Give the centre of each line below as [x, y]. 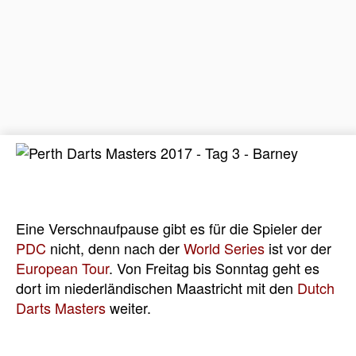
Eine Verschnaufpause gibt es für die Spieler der [169, 228]
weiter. [128, 308]
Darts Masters [61, 308]
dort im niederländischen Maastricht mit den [157, 288]
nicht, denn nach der [115, 248]
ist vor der [298, 248]
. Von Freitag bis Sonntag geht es [214, 268]
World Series [224, 248]
